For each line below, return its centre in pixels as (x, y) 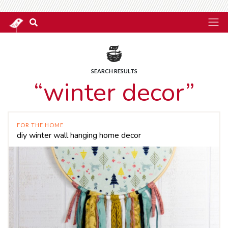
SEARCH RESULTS (114, 71)
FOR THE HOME (40, 125)
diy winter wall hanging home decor (79, 135)
